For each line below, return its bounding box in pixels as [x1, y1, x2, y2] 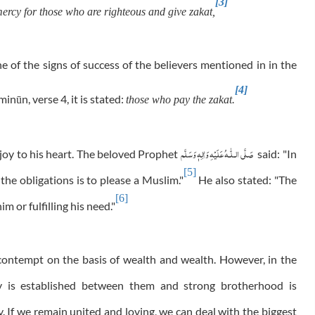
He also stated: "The [195, 173, 297, 187]
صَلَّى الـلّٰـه [224, 143, 253, 163]
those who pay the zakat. [125, 94, 235, 106]
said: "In [255, 147, 297, 161]
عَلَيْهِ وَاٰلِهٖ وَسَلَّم [180, 143, 225, 163]
